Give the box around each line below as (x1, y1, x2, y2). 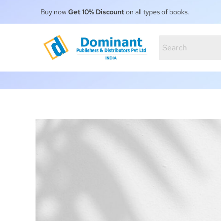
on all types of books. (124, 7, 189, 16)
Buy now (40, 7, 68, 16)
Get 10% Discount (68, 7, 124, 16)
